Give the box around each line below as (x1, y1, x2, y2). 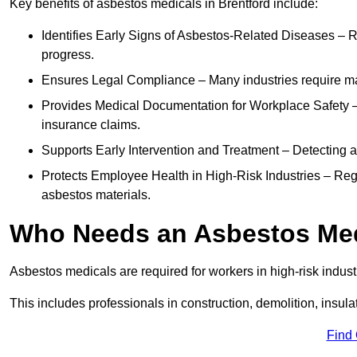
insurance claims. (41, 118, 140, 132)
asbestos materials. (41, 188, 151, 202)
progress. (41, 48, 94, 62)
